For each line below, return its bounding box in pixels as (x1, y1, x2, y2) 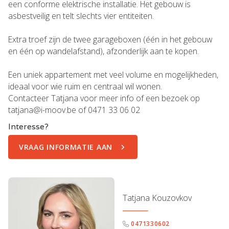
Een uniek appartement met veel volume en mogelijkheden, (8, 69, 218, 81)
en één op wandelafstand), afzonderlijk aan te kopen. (8, 45, 199, 57)
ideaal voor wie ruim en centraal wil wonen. (8, 81, 162, 93)
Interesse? (8, 121, 49, 132)
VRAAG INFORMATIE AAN (19, 142, 112, 152)
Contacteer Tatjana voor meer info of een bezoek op (8, 93, 200, 104)
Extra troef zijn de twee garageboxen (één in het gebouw (8, 34, 212, 45)
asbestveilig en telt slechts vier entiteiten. (8, 10, 154, 22)
